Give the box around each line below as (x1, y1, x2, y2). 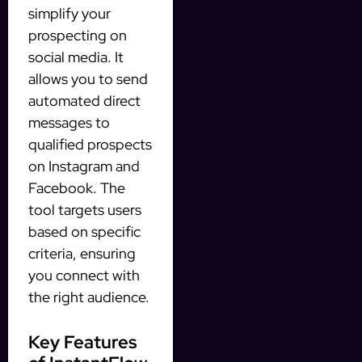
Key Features (28, 330, 137, 355)
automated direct (28, 91, 141, 111)
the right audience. (28, 288, 149, 307)
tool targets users (28, 200, 141, 220)
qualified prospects (28, 135, 152, 154)
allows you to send (28, 69, 148, 89)
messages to (28, 113, 110, 133)
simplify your (28, 4, 111, 23)
